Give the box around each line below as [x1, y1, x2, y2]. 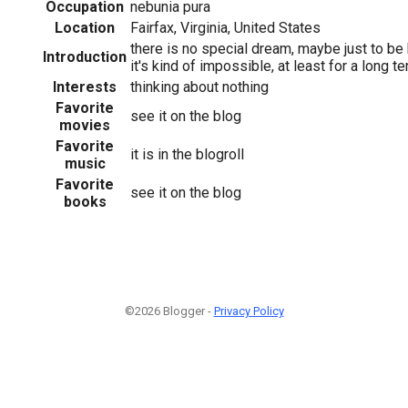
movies [59, 116, 110, 134]
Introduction [43, 47, 127, 66]
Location [55, 18, 115, 36]
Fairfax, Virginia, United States [130, 18, 321, 36]
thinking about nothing [130, 77, 269, 96]
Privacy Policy [213, 303, 284, 318]
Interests [53, 77, 117, 96]
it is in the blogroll [130, 145, 244, 163]
